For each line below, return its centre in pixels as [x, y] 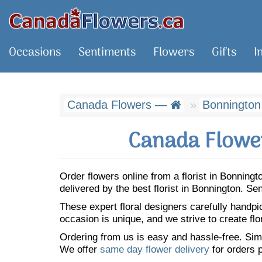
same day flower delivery [155, 249]
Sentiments [107, 53]
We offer [80, 249]
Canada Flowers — [119, 105]
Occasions [35, 53]
